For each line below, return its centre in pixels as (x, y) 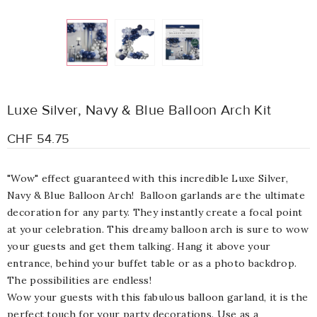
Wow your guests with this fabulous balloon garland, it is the (158, 298)
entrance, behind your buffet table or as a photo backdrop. (152, 264)
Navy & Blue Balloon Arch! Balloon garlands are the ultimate (156, 196)
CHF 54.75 (39, 139)
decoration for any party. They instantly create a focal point (155, 213)
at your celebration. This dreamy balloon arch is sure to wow (158, 230)
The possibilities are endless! (80, 281)
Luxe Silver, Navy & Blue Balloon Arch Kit (139, 110)
